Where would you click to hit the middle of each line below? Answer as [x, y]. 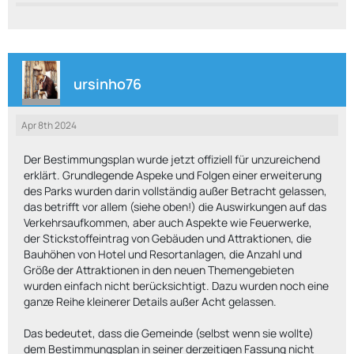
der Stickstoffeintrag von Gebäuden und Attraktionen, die [168, 238]
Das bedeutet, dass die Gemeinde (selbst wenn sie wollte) [169, 333]
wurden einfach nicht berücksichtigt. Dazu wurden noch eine [176, 286]
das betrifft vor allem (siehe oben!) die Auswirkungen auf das [175, 207]
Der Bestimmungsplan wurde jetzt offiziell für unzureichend [172, 159]
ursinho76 [107, 83]
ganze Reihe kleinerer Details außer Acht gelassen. [150, 301]
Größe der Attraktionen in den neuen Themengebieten [159, 270]
